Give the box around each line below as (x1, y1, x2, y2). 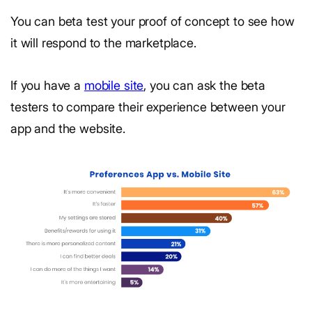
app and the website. (10, 120, 126, 136)
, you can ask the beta (143, 77, 265, 93)
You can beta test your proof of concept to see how (10, 13, 295, 29)
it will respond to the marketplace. (10, 35, 196, 50)
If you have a (10, 77, 84, 93)
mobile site (84, 77, 144, 93)
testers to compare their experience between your (10, 99, 286, 114)
